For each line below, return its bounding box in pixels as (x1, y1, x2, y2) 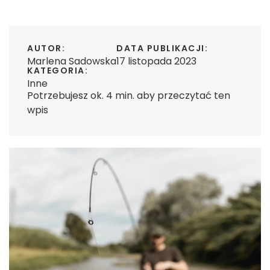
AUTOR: (27, 42, 65, 54)
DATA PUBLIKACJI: (116, 42, 208, 54)
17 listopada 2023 (116, 54, 196, 68)
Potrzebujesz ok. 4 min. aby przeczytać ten (27, 89, 230, 102)
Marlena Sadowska (27, 54, 116, 68)
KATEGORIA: (27, 64, 88, 77)
